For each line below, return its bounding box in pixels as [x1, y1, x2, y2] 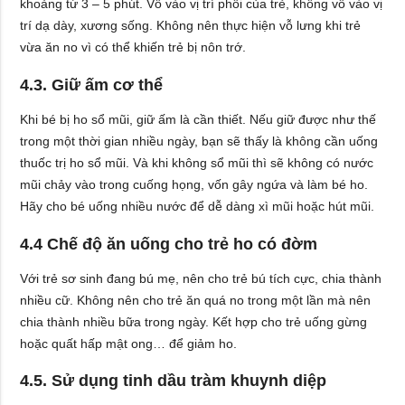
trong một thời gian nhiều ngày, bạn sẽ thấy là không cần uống [20, 134, 379, 149]
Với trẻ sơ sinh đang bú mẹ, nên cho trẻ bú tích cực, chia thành [20, 271, 382, 287]
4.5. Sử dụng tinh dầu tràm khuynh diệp [20, 372, 327, 391]
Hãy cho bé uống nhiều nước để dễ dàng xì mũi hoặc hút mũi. [20, 199, 375, 214]
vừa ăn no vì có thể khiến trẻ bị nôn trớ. [20, 40, 247, 55]
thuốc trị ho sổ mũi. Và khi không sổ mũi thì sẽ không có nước [20, 155, 374, 171]
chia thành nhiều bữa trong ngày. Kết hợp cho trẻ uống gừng [20, 315, 368, 330]
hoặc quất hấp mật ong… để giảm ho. [20, 336, 238, 352]
